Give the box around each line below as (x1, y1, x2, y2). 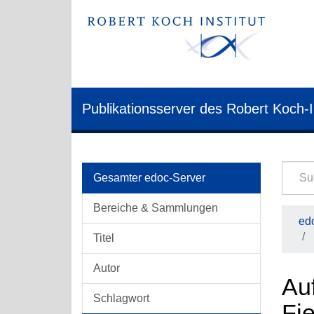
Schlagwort (93, 292, 149, 304)
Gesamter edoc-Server (93, 172, 205, 184)
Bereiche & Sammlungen (93, 202, 218, 214)
